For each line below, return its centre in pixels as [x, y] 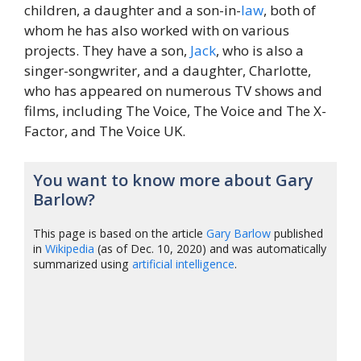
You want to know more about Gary [174, 180]
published [297, 233]
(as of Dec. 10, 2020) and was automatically [211, 248]
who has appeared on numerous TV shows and [173, 91]
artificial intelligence [184, 263]
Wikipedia [70, 248]
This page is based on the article [120, 233]
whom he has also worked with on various [157, 30]
